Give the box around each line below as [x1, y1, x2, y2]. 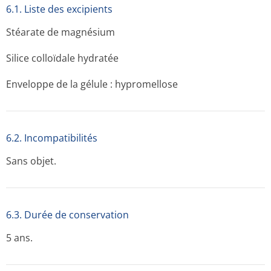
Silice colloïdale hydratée [6, 51, 119, 65]
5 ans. [6, 231, 33, 244]
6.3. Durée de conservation [6, 208, 129, 221]
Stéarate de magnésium [6, 25, 115, 39]
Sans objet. [6, 154, 56, 168]
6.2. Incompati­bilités [6, 131, 97, 145]
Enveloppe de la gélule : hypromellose [6, 77, 178, 91]
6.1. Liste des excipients [6, 2, 113, 16]
